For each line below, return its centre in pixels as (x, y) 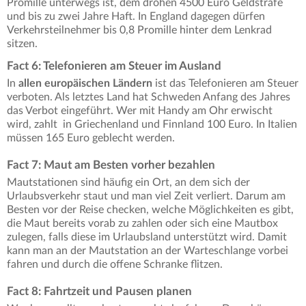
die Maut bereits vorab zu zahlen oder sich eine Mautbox (142, 224)
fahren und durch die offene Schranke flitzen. (115, 265)
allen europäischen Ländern (85, 84)
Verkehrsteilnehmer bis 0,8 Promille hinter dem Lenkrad (139, 30)
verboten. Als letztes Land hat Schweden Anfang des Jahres (149, 97)
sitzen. (22, 44)
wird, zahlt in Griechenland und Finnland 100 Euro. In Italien (152, 125)
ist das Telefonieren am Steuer (225, 84)
